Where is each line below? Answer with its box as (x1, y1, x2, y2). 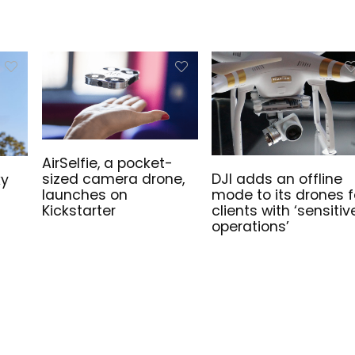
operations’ (211, 217, 289, 237)
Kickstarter (41, 201, 116, 221)
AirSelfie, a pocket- (41, 154, 173, 174)
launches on (41, 185, 128, 205)
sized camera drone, (41, 170, 185, 189)
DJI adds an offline (211, 170, 342, 189)
